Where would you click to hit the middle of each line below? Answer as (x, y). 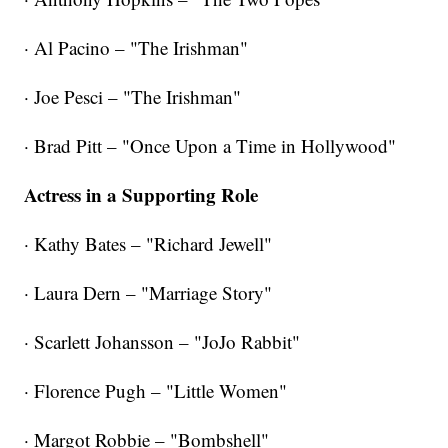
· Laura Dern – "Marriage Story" (148, 292)
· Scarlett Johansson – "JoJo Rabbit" (162, 341)
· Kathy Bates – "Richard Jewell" (148, 243)
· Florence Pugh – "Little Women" (156, 390)
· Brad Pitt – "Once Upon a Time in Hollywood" (210, 145)
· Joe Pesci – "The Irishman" (133, 96)
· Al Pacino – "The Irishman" (136, 47)
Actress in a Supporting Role (141, 194)
